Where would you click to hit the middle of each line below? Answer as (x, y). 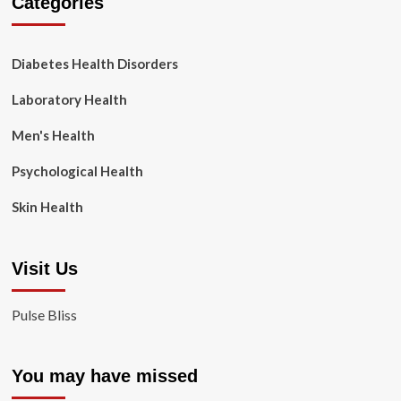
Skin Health (47, 207)
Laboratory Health (69, 100)
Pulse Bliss (44, 315)
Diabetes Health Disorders (94, 64)
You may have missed (104, 376)
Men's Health (53, 136)
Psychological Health (77, 171)
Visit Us (44, 269)
